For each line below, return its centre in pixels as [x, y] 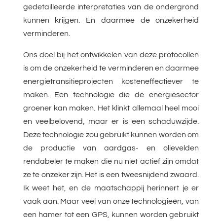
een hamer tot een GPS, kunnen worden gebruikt [111, 215]
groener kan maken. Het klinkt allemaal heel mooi [111, 108]
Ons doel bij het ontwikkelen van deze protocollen [111, 55]
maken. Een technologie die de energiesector [111, 95]
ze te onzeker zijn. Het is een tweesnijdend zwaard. [111, 175]
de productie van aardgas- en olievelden [111, 148]
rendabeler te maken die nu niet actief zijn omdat [111, 162]
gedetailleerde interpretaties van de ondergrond [111, 7]
